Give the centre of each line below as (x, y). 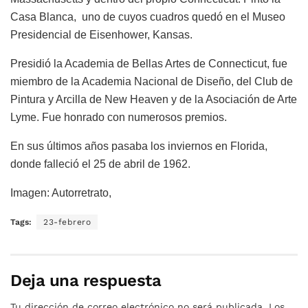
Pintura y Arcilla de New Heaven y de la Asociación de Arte (154, 99)
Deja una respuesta (86, 280)
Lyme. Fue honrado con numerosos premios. (119, 117)
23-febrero (67, 222)
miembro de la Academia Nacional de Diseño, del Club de (152, 81)
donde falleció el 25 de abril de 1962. (100, 164)
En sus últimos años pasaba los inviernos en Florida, (139, 146)
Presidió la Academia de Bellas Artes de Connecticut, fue (149, 63)
